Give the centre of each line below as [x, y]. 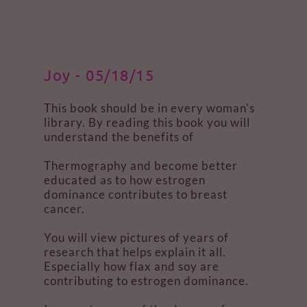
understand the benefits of [120, 137]
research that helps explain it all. [135, 252]
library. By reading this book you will [147, 122]
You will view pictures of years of [136, 237]
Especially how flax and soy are [132, 266]
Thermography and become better [141, 165]
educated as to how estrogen [125, 180]
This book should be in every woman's [149, 108]
